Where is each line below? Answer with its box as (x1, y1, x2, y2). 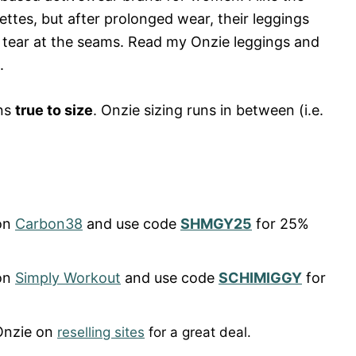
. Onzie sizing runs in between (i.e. (93, 102, 323, 118)
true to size (15, 102, 93, 118)
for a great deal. (145, 324, 251, 340)
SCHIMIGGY (219, 269, 302, 286)
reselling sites (57, 324, 145, 340)
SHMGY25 (180, 215, 252, 232)
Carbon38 (15, 215, 83, 232)
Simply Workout (15, 269, 121, 286)
